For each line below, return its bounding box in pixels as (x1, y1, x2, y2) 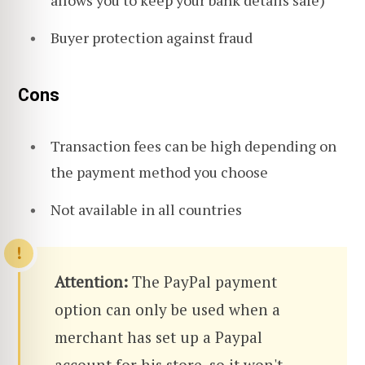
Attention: (55, 271, 128, 292)
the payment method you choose (51, 162, 268, 182)
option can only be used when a (55, 299, 280, 320)
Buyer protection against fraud (51, 28, 253, 48)
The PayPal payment (128, 271, 277, 292)
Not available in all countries (51, 200, 242, 220)
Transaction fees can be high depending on (51, 136, 336, 156)
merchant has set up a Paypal (55, 327, 262, 348)
